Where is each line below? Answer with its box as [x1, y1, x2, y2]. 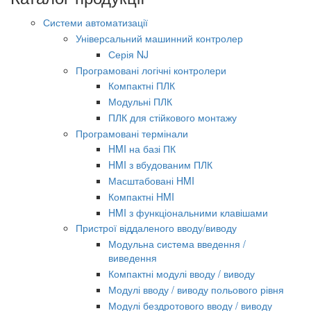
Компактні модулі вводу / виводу [108, 267, 255, 281]
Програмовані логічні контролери [76, 62, 226, 77]
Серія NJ [108, 47, 149, 61]
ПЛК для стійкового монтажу [108, 110, 237, 124]
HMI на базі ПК [108, 142, 176, 156]
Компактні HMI [108, 189, 174, 203]
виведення [108, 251, 157, 265]
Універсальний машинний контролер [76, 31, 243, 45]
